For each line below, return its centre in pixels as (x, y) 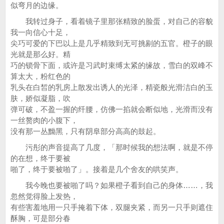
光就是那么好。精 (40, 54)
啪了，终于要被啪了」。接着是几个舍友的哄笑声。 (97, 169)
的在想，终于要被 (40, 158)
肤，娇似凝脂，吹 (40, 98)
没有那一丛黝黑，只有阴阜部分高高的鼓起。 (85, 131)
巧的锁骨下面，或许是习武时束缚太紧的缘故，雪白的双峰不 (112, 65)
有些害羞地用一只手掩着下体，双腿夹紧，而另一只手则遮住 (112, 207)
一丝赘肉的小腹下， (44, 120)
